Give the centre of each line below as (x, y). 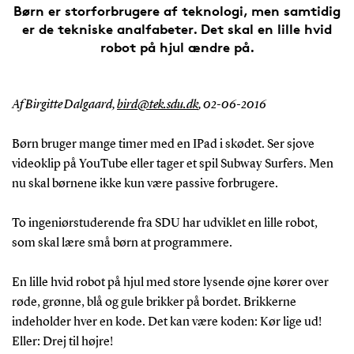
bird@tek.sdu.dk (157, 105)
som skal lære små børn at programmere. (122, 243)
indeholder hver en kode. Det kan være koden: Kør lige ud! (166, 322)
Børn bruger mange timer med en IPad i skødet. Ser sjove (163, 144)
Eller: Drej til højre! (62, 342)
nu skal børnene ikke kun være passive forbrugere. (145, 184)
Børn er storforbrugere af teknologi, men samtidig (177, 10)
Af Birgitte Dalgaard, (64, 105)
